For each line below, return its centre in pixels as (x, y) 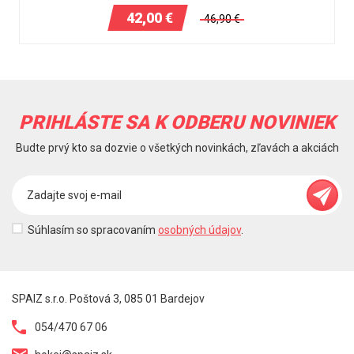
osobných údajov (200, 230)
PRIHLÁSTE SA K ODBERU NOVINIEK (177, 123)
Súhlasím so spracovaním (93, 230)
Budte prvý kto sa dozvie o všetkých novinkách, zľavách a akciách (177, 148)
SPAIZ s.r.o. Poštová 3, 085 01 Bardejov (108, 299)
